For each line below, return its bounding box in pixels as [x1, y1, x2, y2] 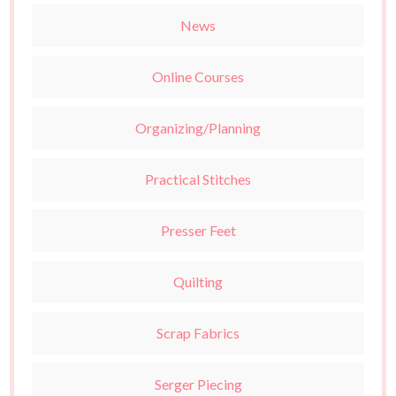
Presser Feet [160, 222, 236, 240]
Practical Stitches [145, 171, 251, 188]
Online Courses [152, 68, 244, 86]
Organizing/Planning [135, 119, 261, 137]
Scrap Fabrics [156, 324, 240, 342]
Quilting [173, 273, 223, 291]
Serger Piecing [154, 376, 242, 393]
